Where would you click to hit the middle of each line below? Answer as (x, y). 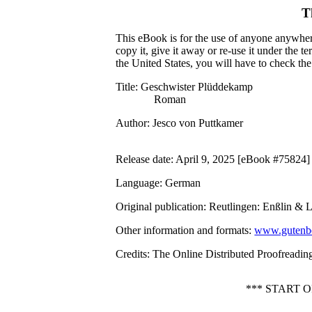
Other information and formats (182, 230)
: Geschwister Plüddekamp (194, 87)
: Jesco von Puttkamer (195, 123)
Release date (143, 159)
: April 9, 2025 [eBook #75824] (241, 159)
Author (132, 123)
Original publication (160, 206)
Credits (132, 254)
